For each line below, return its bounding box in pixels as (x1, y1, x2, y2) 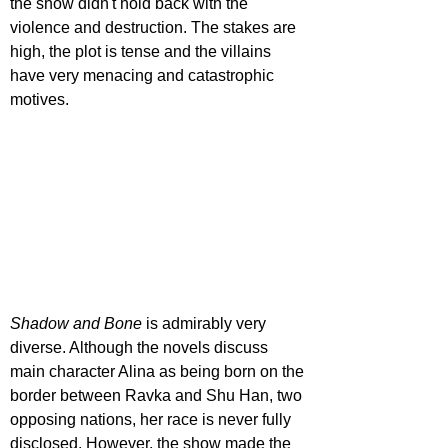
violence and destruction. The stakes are (10, 19, 300, 37)
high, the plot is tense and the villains (10, 43, 275, 61)
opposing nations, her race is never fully (10, 410, 295, 428)
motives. (10, 91, 69, 109)
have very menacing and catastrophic (10, 67, 278, 85)
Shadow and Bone (10, 314, 142, 332)
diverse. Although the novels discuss (10, 338, 272, 356)
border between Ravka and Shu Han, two (10, 386, 306, 404)
